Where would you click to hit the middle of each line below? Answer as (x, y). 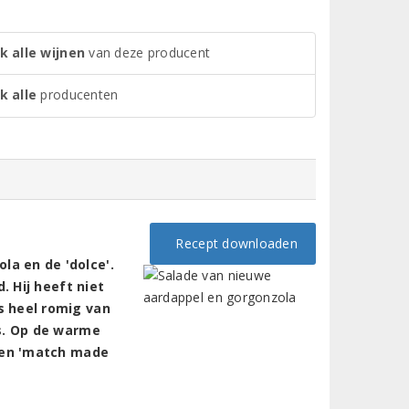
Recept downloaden (232, 243)
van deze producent (148, 52)
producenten (78, 95)
